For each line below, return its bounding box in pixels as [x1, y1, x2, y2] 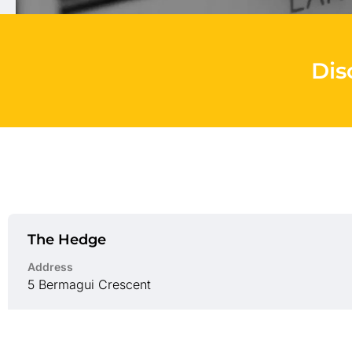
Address [27, 260, 73, 273]
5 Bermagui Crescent [27, 277, 151, 292]
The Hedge [27, 231, 106, 248]
